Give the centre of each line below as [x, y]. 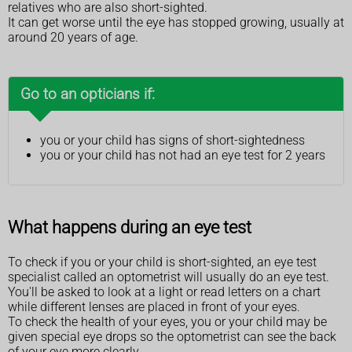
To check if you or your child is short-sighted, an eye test [162, 262]
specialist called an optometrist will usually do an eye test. [169, 277]
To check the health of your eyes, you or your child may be [167, 322]
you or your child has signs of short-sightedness [172, 140]
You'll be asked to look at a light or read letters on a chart [164, 292]
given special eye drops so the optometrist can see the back [172, 337]
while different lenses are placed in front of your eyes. [154, 307]
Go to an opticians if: [88, 93]
